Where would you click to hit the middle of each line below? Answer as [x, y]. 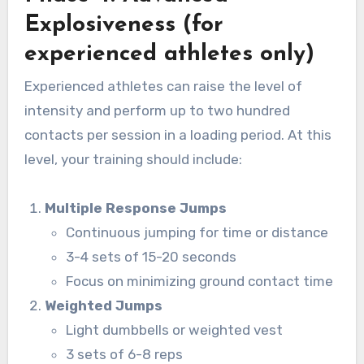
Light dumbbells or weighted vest [174, 330]
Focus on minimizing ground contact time [199, 282]
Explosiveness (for [123, 25]
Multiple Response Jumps [136, 208]
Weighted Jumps [104, 306]
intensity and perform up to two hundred [157, 111]
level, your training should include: [133, 160]
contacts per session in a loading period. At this [178, 135]
